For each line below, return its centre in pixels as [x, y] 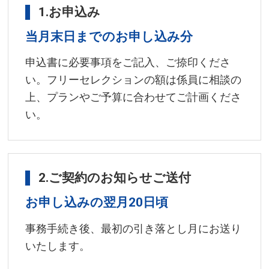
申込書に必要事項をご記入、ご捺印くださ [128, 62]
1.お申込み [70, 12]
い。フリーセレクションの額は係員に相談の [134, 80]
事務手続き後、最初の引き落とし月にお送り [134, 229]
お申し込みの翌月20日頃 [97, 203]
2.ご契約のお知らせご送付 [115, 178]
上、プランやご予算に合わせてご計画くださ [134, 97]
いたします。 [58, 246]
